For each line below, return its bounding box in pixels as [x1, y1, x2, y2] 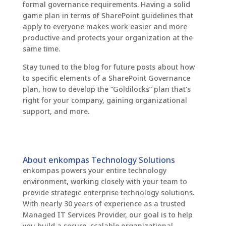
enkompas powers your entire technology [22, 165, 166, 176]
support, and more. [22, 106, 91, 117]
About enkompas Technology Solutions [22, 154, 175, 166]
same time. [22, 44, 60, 54]
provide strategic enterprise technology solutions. [22, 188, 194, 198]
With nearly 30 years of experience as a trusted [22, 199, 185, 209]
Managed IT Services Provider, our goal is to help [22, 210, 193, 220]
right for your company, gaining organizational [22, 95, 187, 105]
